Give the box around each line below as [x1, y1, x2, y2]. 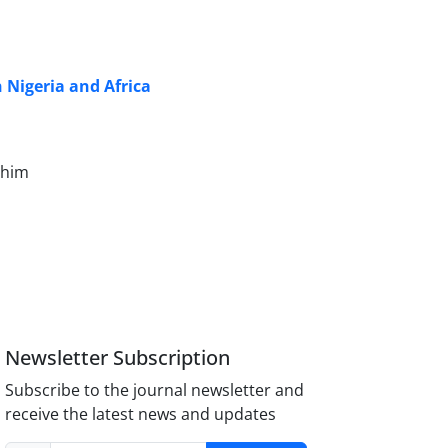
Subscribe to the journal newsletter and [5, 379, 305, 402]
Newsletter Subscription [5, 344, 231, 372]
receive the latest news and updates [5, 403, 277, 426]
